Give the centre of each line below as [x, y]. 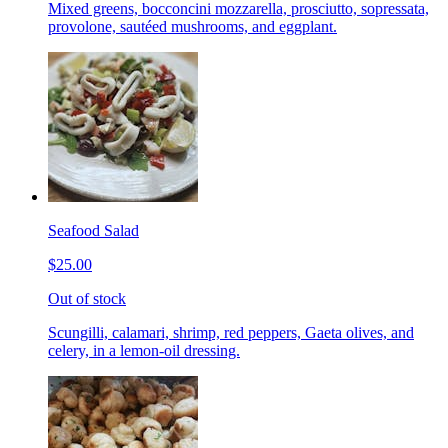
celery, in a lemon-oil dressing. [144, 351]
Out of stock [87, 299]
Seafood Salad [93, 231]
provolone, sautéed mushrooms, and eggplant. [192, 27]
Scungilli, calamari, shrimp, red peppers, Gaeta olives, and [231, 333]
